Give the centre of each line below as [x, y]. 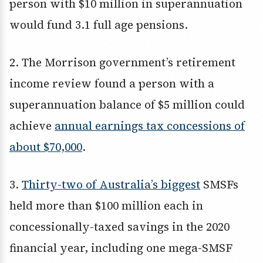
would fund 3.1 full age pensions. [99, 25]
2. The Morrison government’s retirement [122, 63]
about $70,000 [46, 147]
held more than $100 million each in [106, 206]
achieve [32, 126]
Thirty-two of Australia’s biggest [111, 185]
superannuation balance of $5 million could [127, 105]
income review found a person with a [112, 84]
